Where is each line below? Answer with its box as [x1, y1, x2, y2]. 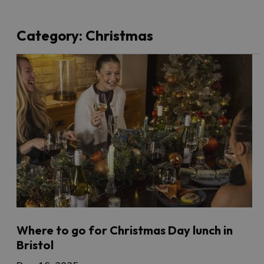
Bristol [16, 237, 54, 252]
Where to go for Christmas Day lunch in [16, 222, 233, 237]
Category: [16, 26, 82, 44]
